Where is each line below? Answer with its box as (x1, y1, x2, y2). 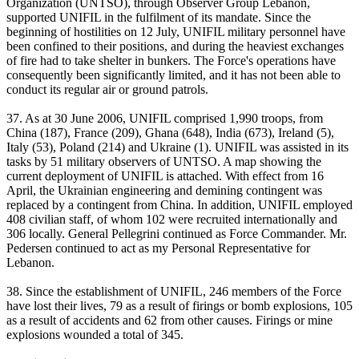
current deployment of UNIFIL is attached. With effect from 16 (6, 169, 324, 184)
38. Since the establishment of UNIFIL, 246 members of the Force (6, 284, 341, 299)
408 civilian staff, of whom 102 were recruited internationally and (6, 212, 337, 227)
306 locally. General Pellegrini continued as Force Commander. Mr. (6, 227, 347, 241)
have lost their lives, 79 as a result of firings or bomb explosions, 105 (6, 299, 353, 313)
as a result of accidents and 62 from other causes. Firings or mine (6, 313, 333, 328)
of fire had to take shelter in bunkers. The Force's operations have (6, 54, 336, 68)
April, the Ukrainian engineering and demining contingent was (6, 184, 322, 198)
